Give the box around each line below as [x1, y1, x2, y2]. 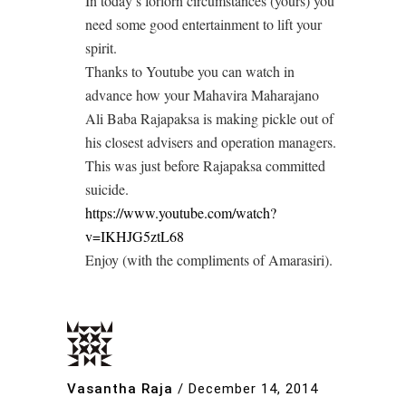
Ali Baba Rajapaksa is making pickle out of [85, 109, 333, 129]
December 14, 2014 [188, 381, 318, 398]
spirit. [85, 38, 117, 58]
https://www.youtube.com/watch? [85, 203, 276, 223]
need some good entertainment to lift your [85, 14, 322, 34]
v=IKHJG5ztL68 [85, 227, 184, 246]
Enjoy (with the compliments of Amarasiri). [85, 250, 333, 270]
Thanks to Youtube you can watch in [85, 62, 295, 82]
